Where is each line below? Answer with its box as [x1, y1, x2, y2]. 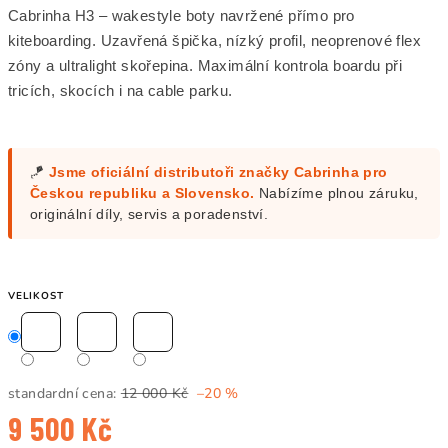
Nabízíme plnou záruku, [254, 186, 419, 201]
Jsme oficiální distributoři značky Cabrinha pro [48, 165, 388, 180]
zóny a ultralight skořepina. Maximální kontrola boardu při [8, 57, 403, 74]
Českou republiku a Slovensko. [30, 186, 255, 201]
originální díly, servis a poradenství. [30, 207, 269, 222]
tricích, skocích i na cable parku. [8, 82, 233, 99]
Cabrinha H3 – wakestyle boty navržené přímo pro [8, 7, 355, 24]
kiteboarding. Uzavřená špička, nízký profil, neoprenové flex [8, 32, 421, 49]
